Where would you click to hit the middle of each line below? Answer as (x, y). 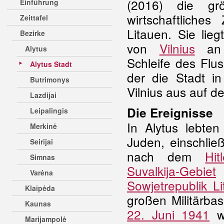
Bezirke (32, 33)
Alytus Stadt (51, 64)
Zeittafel (34, 17)
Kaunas (38, 203)
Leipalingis (49, 110)
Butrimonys (50, 79)
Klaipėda (40, 188)
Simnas (42, 157)
